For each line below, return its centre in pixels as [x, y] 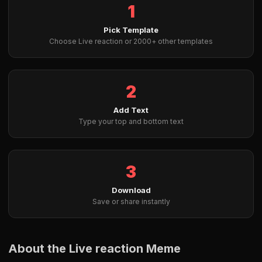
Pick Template [131, 30]
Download [131, 190]
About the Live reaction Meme [94, 249]
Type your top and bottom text [131, 121]
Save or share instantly [131, 201]
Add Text [131, 110]
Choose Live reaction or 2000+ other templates [131, 41]
